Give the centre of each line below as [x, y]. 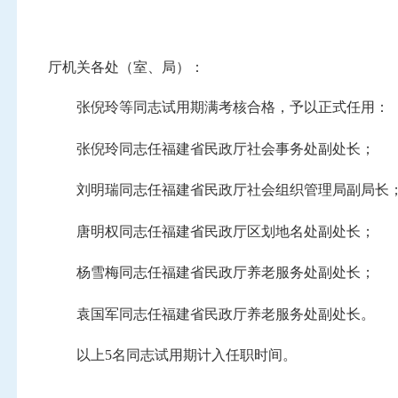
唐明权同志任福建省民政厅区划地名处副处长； [226, 231]
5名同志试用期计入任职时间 [194, 355]
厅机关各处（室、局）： [127, 67]
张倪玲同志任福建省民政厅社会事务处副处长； [226, 148]
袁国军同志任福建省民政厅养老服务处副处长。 [226, 314]
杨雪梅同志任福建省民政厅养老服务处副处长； [226, 273]
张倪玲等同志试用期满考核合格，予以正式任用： [233, 107]
